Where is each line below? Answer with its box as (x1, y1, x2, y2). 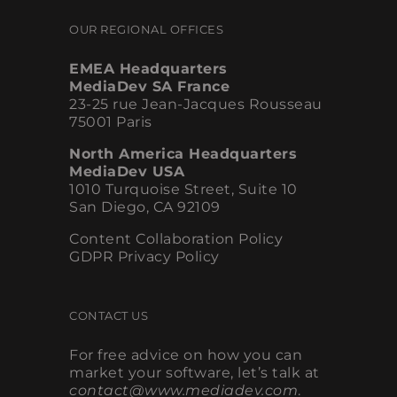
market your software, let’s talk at (69, 364, 320, 382)
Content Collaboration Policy (69, 230, 283, 248)
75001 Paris (69, 113, 152, 131)
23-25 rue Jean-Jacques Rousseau (69, 96, 323, 113)
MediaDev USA (69, 163, 184, 181)
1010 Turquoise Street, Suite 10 (69, 181, 298, 198)
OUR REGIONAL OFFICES (69, 22, 223, 37)
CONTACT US (69, 308, 148, 323)
